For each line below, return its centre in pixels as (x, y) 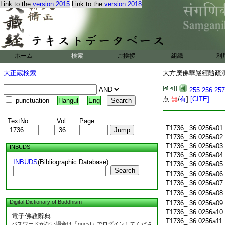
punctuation (35, 101)
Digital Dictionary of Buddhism (44, 202)
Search (125, 171)
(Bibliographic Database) (73, 162)
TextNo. (19, 121)
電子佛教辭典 (31, 216)
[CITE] (200, 99)
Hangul (68, 101)
